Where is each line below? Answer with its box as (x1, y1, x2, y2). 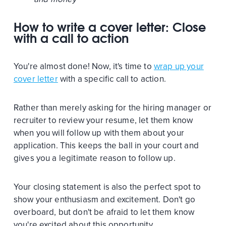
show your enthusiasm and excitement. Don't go (13, 194, 196, 205)
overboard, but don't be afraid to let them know (13, 206, 195, 217)
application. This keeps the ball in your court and (13, 140, 199, 151)
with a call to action (13, 30, 129, 46)
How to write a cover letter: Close (13, 19, 206, 35)
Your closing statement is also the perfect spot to (13, 181, 201, 192)
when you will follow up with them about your (13, 127, 184, 138)
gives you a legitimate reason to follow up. (13, 152, 176, 163)
